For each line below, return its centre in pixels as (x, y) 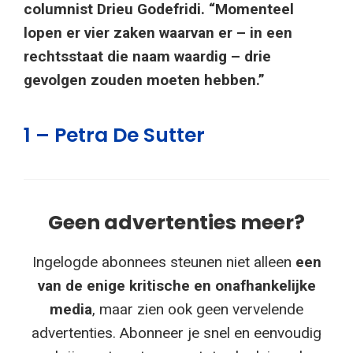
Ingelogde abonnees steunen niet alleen (163, 262)
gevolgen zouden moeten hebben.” (144, 80)
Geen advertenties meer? (176, 223)
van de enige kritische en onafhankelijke (176, 286)
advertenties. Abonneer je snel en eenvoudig (176, 333)
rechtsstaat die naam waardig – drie (147, 57)
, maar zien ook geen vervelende (198, 310)
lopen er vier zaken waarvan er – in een (158, 33)
